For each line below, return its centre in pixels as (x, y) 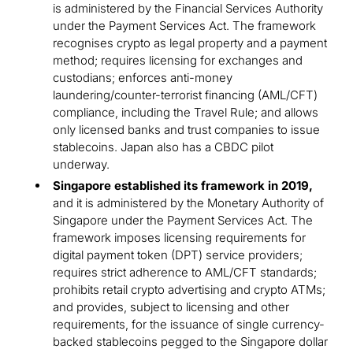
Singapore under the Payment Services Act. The (183, 221)
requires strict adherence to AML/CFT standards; (185, 273)
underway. (81, 165)
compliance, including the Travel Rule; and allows (186, 113)
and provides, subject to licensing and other (171, 307)
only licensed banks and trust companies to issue (186, 130)
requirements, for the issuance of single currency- (189, 325)
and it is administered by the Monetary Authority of (188, 203)
